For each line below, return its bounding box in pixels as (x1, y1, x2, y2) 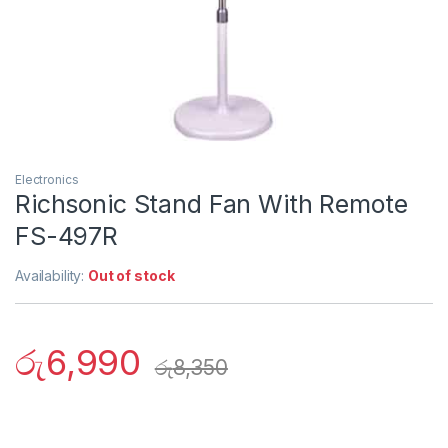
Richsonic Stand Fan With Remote (15, 189, 408, 220)
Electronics (15, 172, 79, 188)
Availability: (15, 267, 89, 285)
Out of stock (88, 267, 175, 285)
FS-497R (15, 221, 119, 252)
